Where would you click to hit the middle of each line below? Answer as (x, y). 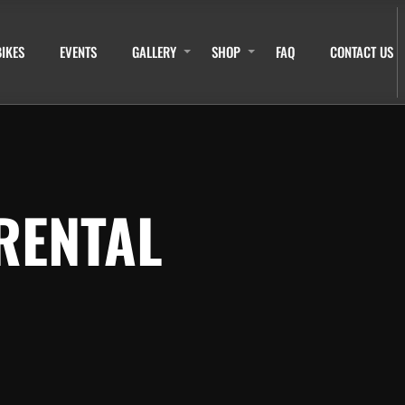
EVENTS (78, 52)
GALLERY (154, 52)
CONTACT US (362, 52)
